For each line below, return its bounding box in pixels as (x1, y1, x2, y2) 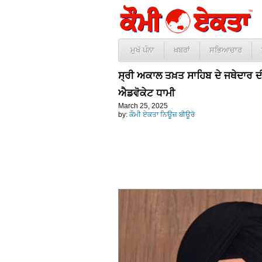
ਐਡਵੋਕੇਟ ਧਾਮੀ (118, 87, 175, 99)
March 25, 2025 (118, 102, 168, 110)
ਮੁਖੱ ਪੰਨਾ (130, 46, 154, 54)
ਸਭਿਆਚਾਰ (209, 46, 242, 54)
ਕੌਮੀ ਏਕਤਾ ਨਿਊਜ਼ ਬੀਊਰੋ (129, 111, 195, 119)
